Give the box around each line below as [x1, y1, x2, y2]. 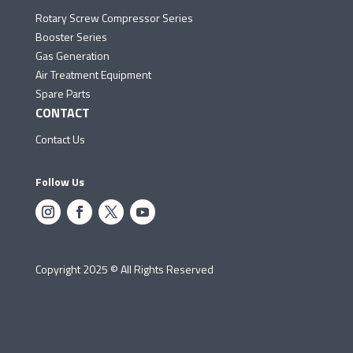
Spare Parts [35, 84, 91, 102]
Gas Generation [35, 46, 110, 64]
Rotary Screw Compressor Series [35, 9, 193, 26]
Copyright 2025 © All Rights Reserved [35, 260, 214, 277]
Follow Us [35, 173, 84, 190]
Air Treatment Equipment [35, 65, 151, 83]
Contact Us [35, 130, 85, 147]
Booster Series [35, 28, 107, 45]
